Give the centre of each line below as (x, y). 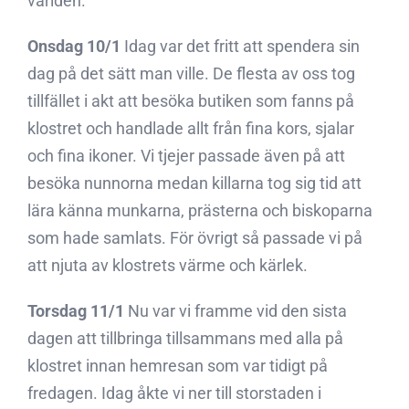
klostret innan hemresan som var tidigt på (178, 366)
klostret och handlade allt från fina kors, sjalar (191, 128)
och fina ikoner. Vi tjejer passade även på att (186, 156)
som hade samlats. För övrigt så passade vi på (195, 238)
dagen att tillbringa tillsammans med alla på (185, 338)
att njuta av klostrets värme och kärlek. (168, 265)
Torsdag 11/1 (76, 311)
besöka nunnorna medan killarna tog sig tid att (194, 183)
